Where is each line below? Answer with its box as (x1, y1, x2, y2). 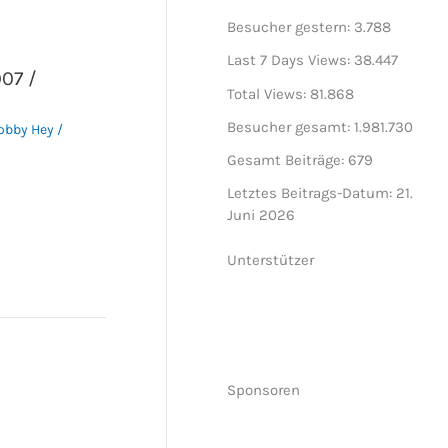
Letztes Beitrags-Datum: (227, 184, 397, 203)
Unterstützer (227, 251, 315, 270)
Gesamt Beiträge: (227, 151, 349, 170)
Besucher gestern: (227, 18, 355, 37)
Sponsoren (227, 381, 301, 400)
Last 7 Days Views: (227, 51, 355, 70)
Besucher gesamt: (227, 117, 355, 136)
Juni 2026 (227, 206, 296, 225)
